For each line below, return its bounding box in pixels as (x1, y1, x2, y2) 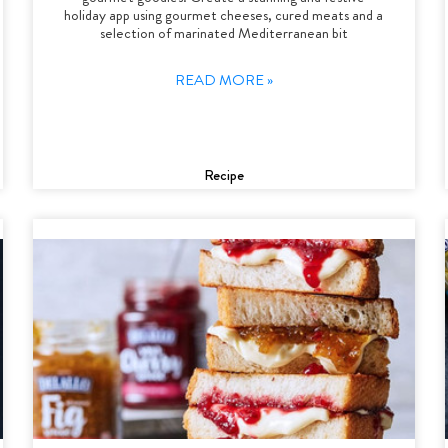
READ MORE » (174, 68, 273, 91)
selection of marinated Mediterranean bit (99, 21, 348, 44)
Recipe (203, 163, 244, 186)
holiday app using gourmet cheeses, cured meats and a (64, 3, 384, 26)
